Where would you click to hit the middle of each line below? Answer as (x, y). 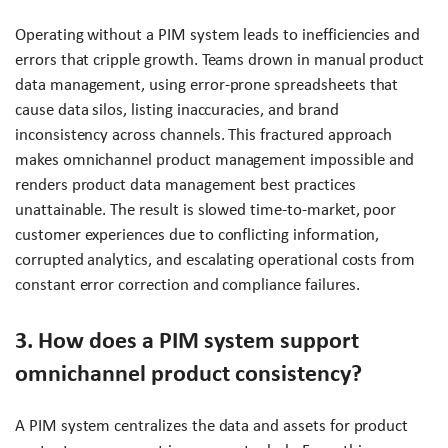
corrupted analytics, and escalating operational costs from (215, 260)
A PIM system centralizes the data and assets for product (212, 426)
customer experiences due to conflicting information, (197, 235)
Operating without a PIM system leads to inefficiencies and (218, 35)
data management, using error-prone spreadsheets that (207, 85)
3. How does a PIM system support (187, 340)
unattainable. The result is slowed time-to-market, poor (206, 210)
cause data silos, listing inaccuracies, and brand (177, 110)
